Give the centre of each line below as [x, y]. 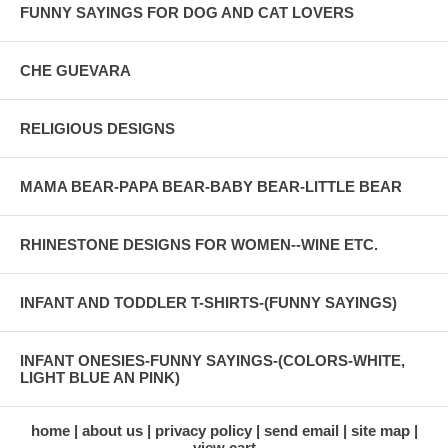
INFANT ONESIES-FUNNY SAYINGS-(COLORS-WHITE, [212, 360]
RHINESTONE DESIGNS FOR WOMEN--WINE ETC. [199, 244]
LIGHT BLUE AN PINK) [100, 377]
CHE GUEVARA [75, 70]
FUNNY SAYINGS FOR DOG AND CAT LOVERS [187, 12]
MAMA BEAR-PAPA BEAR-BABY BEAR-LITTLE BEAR [211, 186]
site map [380, 430]
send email [301, 430]
